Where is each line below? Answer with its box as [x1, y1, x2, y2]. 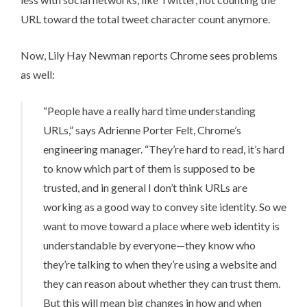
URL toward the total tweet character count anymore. [21, 12, 270, 25]
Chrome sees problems [168, 48, 278, 62]
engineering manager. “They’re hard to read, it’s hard [43, 142, 284, 156]
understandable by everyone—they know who [43, 238, 256, 251]
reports [133, 48, 168, 62]
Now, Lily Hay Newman [21, 48, 133, 62]
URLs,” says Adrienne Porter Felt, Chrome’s [43, 123, 241, 136]
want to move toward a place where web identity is [43, 219, 280, 232]
